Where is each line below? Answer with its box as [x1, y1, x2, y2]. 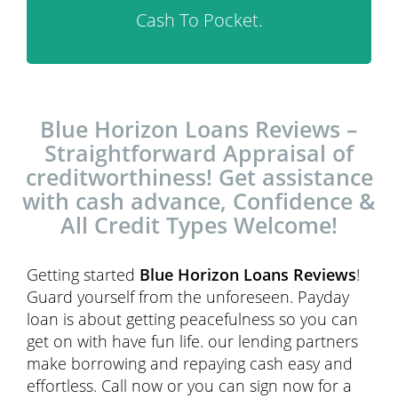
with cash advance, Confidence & [22, 186, 376, 216]
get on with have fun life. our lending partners [27, 330, 358, 352]
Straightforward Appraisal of [44, 138, 354, 168]
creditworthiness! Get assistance [25, 162, 373, 192]
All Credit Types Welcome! [60, 210, 338, 240]
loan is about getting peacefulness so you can [27, 308, 358, 330]
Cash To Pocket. [135, 8, 263, 32]
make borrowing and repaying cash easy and [27, 353, 353, 374]
